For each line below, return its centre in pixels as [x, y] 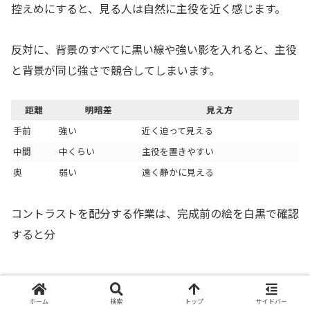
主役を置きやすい [178, 152]
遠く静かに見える [178, 172]
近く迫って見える [177, 131]
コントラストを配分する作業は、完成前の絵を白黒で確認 [155, 213]
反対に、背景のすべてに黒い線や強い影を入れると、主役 [154, 49]
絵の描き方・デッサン [68, 289]
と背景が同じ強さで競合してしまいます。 [116, 70]
